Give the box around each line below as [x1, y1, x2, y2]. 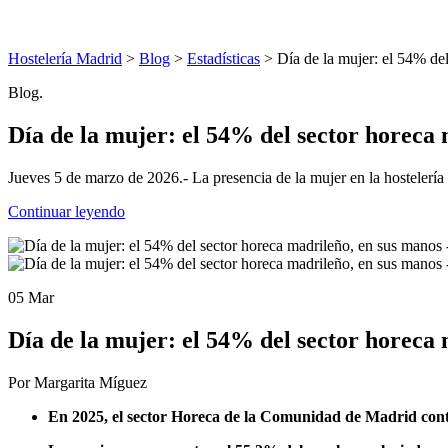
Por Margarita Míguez [8, 373, 147, 391]
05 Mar [8, 288, 54, 306]
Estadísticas [187, 50, 260, 67]
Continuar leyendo [8, 202, 125, 220]
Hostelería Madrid [8, 50, 122, 67]
